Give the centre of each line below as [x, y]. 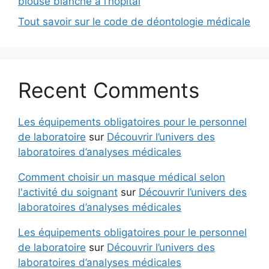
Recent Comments [109, 90]
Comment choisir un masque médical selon [122, 177]
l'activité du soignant [68, 192]
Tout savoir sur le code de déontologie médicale [134, 21]
